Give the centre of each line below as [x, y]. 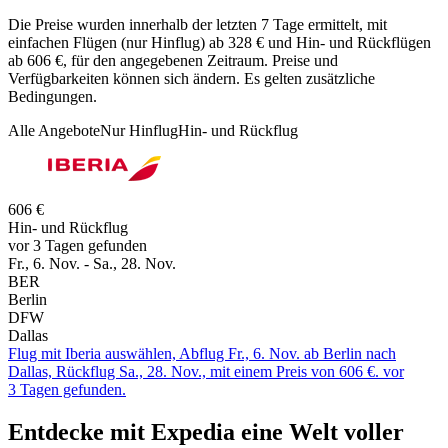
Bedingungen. [52, 96]
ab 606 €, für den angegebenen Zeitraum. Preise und [173, 60]
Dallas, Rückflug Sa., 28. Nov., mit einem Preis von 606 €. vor [206, 371]
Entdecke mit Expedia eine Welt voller [206, 431]
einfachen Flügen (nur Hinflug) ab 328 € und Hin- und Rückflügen [219, 42]
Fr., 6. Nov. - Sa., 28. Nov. [92, 263]
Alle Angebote [54, 130]
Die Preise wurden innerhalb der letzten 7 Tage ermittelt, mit [197, 24]
